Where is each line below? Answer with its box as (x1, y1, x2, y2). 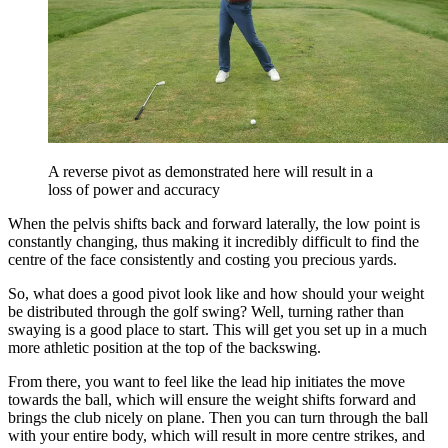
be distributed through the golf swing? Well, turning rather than (8, 302, 404, 320)
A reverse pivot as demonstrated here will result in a (48, 162, 373, 180)
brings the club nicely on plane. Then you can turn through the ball (8, 408, 428, 426)
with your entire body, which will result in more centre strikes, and (8, 426, 425, 444)
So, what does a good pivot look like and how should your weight (8, 284, 424, 302)
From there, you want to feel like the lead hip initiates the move (8, 372, 405, 390)
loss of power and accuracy (48, 180, 220, 198)
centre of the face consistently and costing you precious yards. (8, 250, 397, 268)
